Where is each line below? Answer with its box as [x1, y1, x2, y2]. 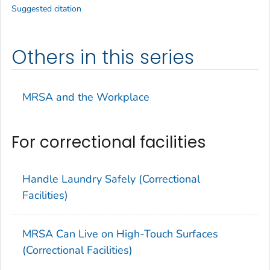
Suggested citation [11, 3, 81, 15]
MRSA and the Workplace [22, 89, 149, 104]
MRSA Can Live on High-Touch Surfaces [22, 227, 218, 242]
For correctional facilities [11, 131, 206, 153]
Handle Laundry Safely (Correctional [22, 172, 200, 187]
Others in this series [11, 44, 195, 71]
